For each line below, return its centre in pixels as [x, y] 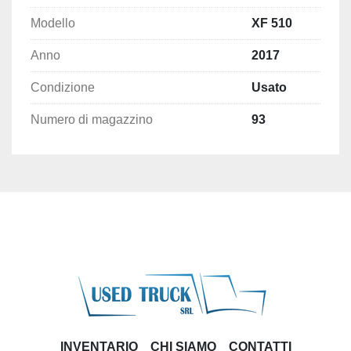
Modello [53, 23]
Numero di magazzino [92, 119]
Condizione [63, 87]
